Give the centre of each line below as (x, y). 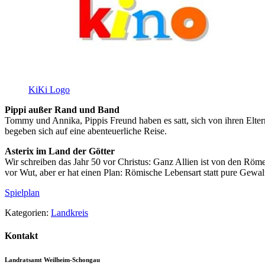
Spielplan (22, 193)
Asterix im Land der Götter (60, 151)
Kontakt (21, 236)
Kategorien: (28, 213)
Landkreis (70, 213)
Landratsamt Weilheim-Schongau (52, 260)
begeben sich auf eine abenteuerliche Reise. (86, 131)
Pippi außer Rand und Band (62, 110)
